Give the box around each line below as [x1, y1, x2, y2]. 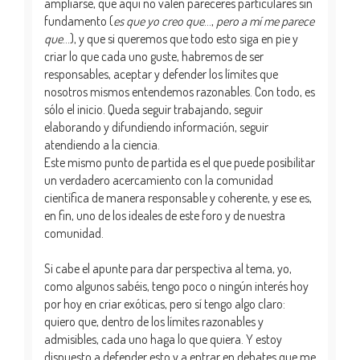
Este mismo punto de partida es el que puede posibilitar [44, 153, 315, 170]
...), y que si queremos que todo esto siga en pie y [63, 30, 298, 47]
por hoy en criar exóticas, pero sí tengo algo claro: [44, 295, 285, 312]
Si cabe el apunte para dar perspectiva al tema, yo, [44, 260, 292, 276]
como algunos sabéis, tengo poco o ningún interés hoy [44, 277, 309, 294]
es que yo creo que [113, 12, 204, 29]
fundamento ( [44, 12, 113, 29]
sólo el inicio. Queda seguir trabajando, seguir [44, 100, 263, 117]
